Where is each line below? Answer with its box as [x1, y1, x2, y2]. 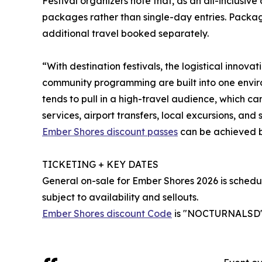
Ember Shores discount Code [42, 207, 172, 219]
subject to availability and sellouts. [42, 191, 198, 203]
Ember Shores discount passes [42, 125, 178, 137]
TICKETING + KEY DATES [42, 158, 158, 170]
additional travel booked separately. [42, 27, 209, 39]
